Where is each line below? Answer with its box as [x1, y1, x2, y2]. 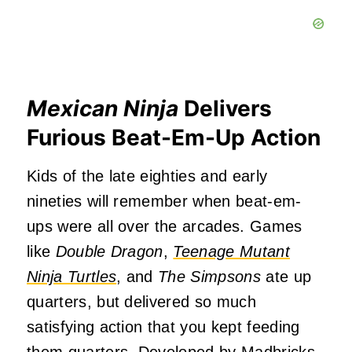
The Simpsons [158, 267, 261, 285]
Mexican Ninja [27, 94, 178, 122]
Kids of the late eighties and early [27, 167, 268, 185]
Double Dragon [55, 242, 163, 260]
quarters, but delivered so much [27, 292, 256, 310]
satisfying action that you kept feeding [27, 317, 300, 335]
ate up [260, 267, 312, 285]
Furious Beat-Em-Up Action [27, 123, 321, 151]
